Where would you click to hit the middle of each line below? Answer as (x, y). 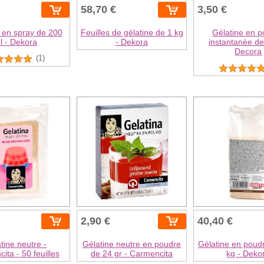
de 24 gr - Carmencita (132, 253)
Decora (248, 52)
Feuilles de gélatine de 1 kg (132, 33)
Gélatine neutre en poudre (132, 244)
